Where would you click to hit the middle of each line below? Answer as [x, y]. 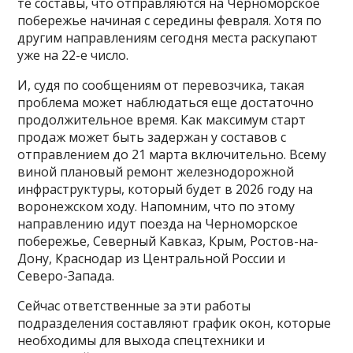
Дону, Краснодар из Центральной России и [152, 259]
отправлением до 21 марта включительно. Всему [172, 155]
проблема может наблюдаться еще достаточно [166, 103]
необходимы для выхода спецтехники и [141, 341]
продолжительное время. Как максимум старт [162, 120]
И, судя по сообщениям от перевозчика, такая [161, 85]
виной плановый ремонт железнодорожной [156, 172]
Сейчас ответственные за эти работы [134, 306]
